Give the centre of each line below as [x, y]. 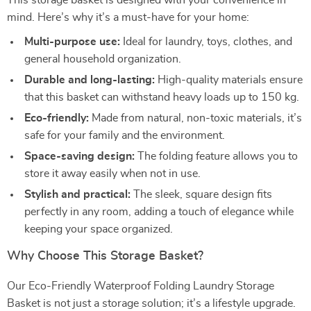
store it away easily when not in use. [112, 174]
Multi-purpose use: [72, 42]
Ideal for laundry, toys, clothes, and [206, 42]
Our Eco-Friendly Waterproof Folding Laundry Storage [141, 286]
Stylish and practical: [77, 194]
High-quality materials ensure [229, 80]
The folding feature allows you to [216, 156]
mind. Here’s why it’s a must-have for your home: [128, 17]
